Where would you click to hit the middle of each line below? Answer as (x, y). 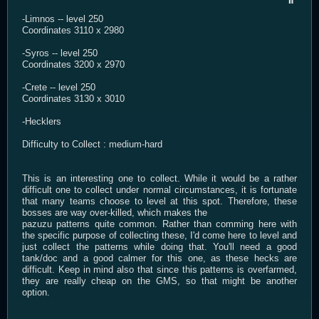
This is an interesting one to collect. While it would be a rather (159, 178)
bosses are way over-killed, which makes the (115, 212)
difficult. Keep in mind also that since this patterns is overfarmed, (159, 269)
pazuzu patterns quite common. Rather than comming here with (159, 224)
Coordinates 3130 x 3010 (73, 98)
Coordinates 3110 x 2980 (73, 30)
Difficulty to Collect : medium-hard (92, 144)
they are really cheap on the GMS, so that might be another (159, 281)
